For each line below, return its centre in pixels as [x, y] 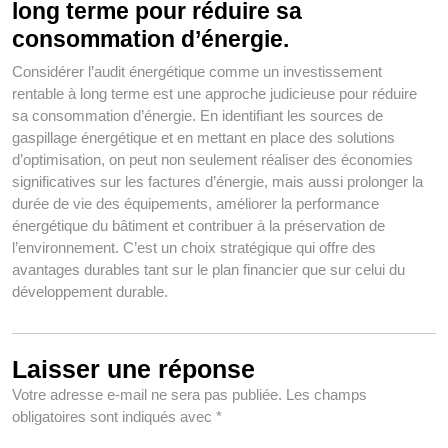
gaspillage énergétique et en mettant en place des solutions [203, 138]
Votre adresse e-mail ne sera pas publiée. [147, 395]
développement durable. [90, 292]
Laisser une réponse [133, 369]
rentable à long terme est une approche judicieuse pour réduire [214, 94]
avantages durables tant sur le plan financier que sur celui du [208, 270]
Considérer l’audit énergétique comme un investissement [197, 72]
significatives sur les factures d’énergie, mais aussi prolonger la [217, 182]
